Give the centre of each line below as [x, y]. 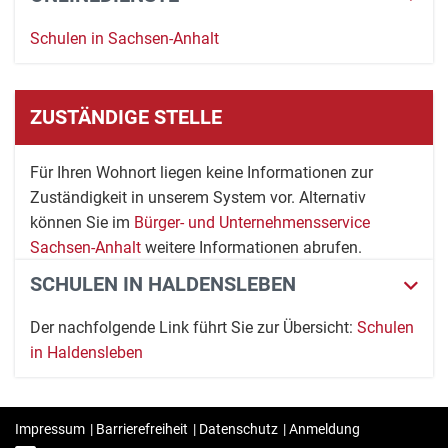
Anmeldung [324, 429]
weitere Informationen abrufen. [251, 247]
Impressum [50, 429]
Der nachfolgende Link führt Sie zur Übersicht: [193, 327]
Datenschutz [238, 429]
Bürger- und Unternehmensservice [252, 222]
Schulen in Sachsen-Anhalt [124, 38]
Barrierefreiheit [142, 429]
